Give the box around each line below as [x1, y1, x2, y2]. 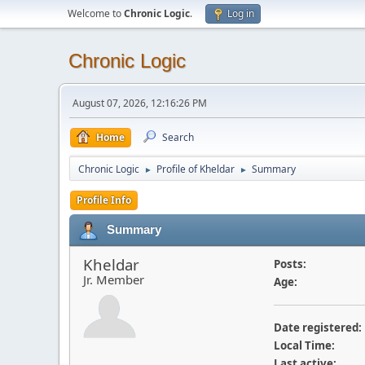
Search [162, 130, 194, 144]
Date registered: [273, 320, 362, 335]
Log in [227, 7, 254, 20]
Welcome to [68, 7, 124, 20]
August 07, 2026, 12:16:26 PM [73, 96, 207, 110]
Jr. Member [83, 271, 144, 288]
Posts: [273, 257, 306, 271]
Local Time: [273, 338, 335, 353]
